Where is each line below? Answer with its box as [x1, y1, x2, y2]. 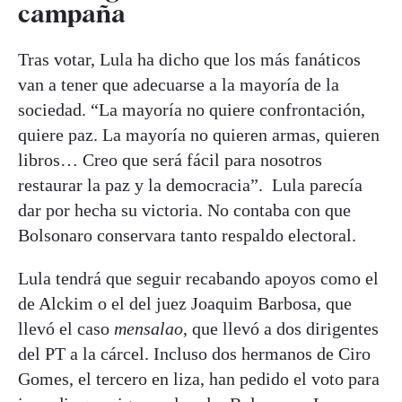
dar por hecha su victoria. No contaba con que [18, 199, 351, 220]
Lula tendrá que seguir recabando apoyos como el [18, 267, 379, 288]
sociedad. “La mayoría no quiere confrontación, [18, 99, 365, 119]
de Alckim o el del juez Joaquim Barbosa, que [18, 293, 352, 313]
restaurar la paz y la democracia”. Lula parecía [18, 174, 363, 195]
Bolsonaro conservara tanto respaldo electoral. [18, 224, 356, 245]
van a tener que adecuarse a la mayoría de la [18, 74, 339, 94]
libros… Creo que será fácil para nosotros [18, 149, 322, 170]
